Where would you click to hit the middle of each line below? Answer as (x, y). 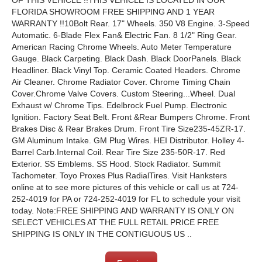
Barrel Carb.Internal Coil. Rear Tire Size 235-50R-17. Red (118, 152)
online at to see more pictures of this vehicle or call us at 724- (125, 187)
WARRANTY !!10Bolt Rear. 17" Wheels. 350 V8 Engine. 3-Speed (131, 23)
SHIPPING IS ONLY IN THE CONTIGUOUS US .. (102, 234)
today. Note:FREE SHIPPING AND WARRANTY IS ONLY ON (123, 211)
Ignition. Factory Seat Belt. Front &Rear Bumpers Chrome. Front (131, 117)
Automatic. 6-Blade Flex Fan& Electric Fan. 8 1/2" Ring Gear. (124, 35)
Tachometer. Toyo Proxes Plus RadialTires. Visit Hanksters (119, 175)
